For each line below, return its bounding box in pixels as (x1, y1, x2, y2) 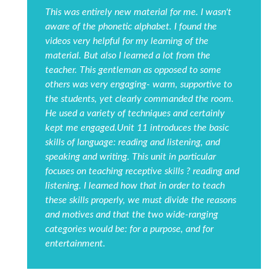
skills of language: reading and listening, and (45, 137, 220, 148)
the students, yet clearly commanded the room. (45, 94, 234, 104)
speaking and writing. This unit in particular (45, 152, 216, 162)
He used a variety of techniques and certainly (45, 108, 225, 119)
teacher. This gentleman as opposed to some (45, 65, 221, 75)
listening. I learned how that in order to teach (45, 181, 225, 191)
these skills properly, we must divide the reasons (45, 195, 236, 206)
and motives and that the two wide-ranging (45, 210, 218, 220)
